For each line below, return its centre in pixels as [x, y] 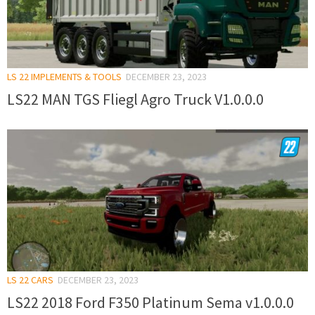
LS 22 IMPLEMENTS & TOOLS [64, 76]
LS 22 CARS [30, 279]
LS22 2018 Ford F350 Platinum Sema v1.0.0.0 [150, 302]
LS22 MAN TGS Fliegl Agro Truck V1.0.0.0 [135, 99]
